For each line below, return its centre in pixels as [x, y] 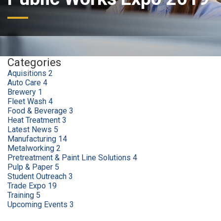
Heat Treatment [35, 120]
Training [22, 195]
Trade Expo [28, 186]
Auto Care [25, 83]
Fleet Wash [28, 101]
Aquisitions [28, 73]
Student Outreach [38, 176]
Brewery [23, 92]
